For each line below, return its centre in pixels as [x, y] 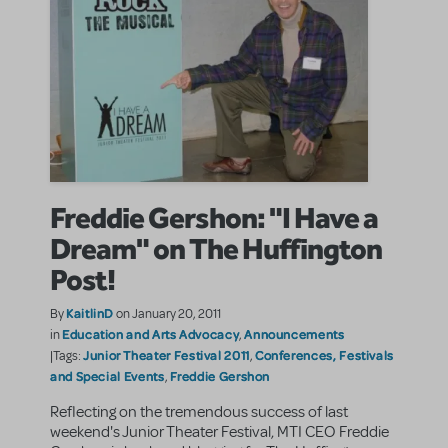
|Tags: [66, 356]
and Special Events [107, 376]
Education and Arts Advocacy [151, 334]
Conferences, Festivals [324, 355]
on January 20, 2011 [169, 314]
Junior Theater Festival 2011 [166, 355]
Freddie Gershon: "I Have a [214, 217]
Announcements [294, 334]
